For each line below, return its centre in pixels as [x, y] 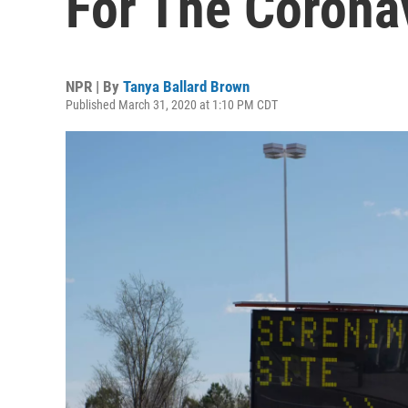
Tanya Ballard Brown [186, 87]
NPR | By [94, 87]
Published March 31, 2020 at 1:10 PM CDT [172, 105]
